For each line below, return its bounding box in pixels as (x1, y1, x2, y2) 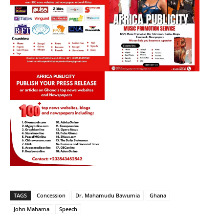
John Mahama (14, 205, 49, 213)
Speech (59, 205, 77, 213)
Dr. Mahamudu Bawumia (75, 192, 140, 199)
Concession (37, 192, 66, 199)
